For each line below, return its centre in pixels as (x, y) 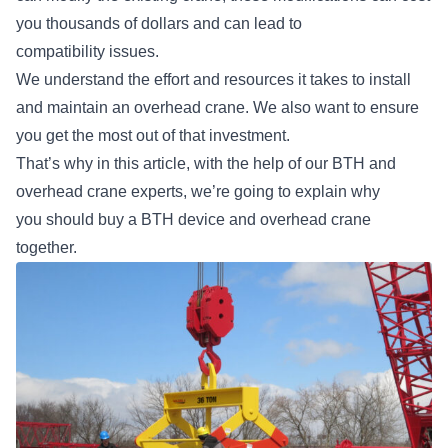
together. (50, 247)
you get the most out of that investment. (157, 135)
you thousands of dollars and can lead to (159, 23)
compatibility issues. (91, 51)
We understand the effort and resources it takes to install (213, 79)
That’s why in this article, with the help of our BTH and (206, 163)
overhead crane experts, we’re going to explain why (198, 191)
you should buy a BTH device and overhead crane (193, 219)
